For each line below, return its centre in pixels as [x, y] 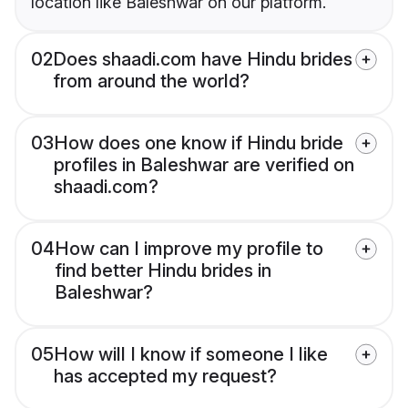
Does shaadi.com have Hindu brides [203, 60]
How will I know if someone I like [191, 355]
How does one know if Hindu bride [199, 143]
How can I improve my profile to [189, 249]
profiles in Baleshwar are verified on [204, 165]
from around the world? [151, 82]
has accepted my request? [165, 377]
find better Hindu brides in [163, 271]
